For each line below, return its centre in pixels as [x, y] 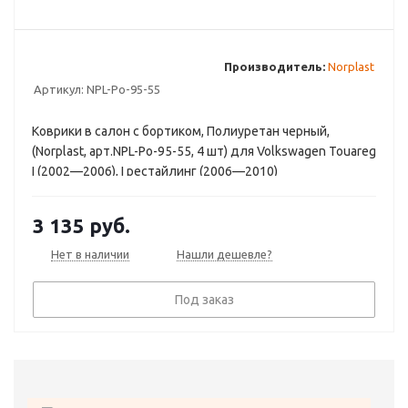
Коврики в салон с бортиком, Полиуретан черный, [181, 131]
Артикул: [59, 89]
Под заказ [204, 300]
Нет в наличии [90, 254]
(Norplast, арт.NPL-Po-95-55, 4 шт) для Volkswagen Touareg [204, 151]
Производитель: [275, 66]
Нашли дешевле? [224, 254]
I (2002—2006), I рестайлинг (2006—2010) [155, 171]
